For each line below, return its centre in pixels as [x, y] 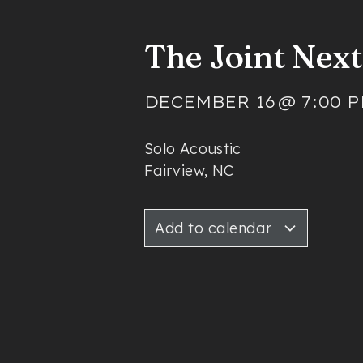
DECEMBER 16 [210, 102]
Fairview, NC [189, 171]
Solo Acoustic [193, 149]
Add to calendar [216, 228]
